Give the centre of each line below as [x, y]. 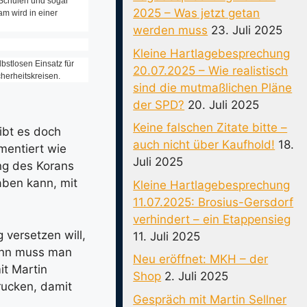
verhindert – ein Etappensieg [212, 219]
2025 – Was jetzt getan [197, 13]
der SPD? [159, 105]
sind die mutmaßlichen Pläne [213, 87]
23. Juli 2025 [247, 30]
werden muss [171, 30]
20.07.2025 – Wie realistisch [211, 70]
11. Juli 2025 [167, 236]
